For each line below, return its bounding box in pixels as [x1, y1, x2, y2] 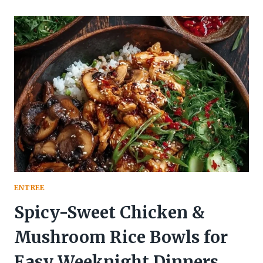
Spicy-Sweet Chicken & [14, 202, 205, 224]
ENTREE [14, 183, 45, 193]
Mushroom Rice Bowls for [14, 227, 228, 248]
